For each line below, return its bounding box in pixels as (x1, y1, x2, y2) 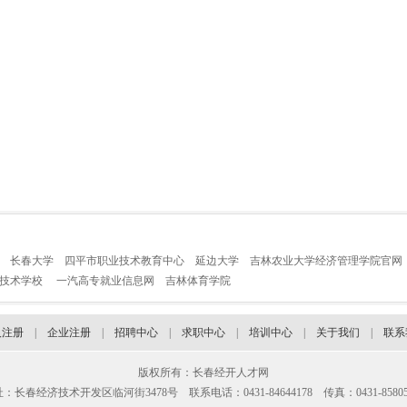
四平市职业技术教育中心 (65, 254, 184, 267)
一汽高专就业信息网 (56, 274, 154, 287)
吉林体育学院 (165, 274, 231, 287)
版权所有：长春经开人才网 (138, 366, 269, 379)
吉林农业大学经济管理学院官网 (250, 254, 402, 267)
